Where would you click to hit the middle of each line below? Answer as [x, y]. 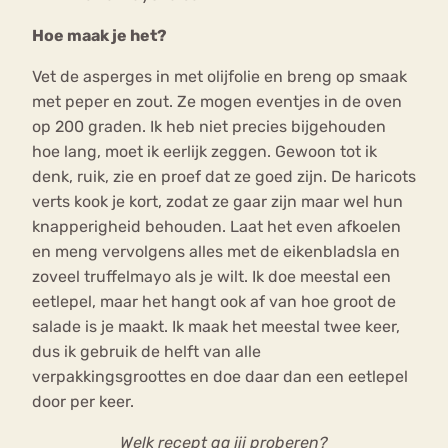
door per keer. [85, 402]
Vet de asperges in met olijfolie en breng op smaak [219, 77]
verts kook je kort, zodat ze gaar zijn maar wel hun [217, 202]
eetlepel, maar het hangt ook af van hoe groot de [214, 302]
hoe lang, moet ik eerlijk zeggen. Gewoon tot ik [204, 152]
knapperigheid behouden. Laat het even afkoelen [216, 227]
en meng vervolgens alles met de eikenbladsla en [216, 252]
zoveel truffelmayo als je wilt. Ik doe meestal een [211, 277]
